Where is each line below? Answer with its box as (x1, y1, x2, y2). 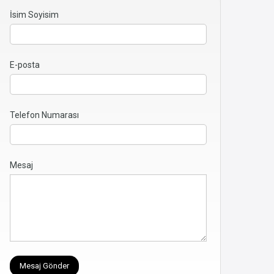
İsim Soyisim (10, 10, 59, 20)
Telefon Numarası (10, 110, 79, 120)
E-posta (10, 60, 40, 70)
